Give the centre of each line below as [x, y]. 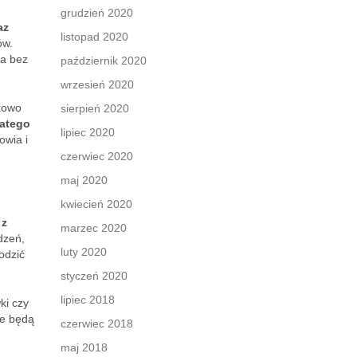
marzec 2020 [94, 228]
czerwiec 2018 [97, 324]
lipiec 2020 [88, 132]
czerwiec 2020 [97, 156]
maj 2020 [84, 180]
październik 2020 [104, 61]
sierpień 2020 [95, 108]
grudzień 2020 [97, 13]
